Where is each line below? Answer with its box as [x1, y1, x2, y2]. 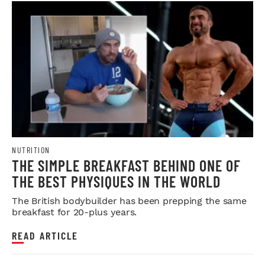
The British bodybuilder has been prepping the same [12, 195, 247, 206]
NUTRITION [12, 144, 50, 155]
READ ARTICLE [12, 228, 78, 242]
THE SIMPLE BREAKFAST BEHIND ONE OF [12, 156, 241, 174]
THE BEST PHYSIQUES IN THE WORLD [12, 172, 221, 190]
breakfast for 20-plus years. [12, 206, 137, 218]
